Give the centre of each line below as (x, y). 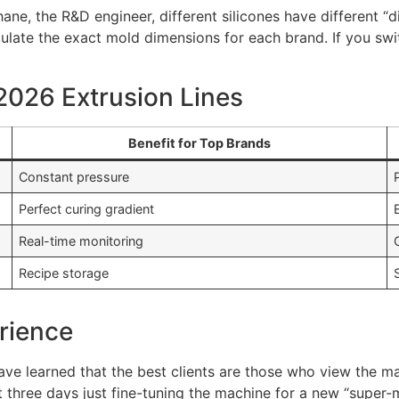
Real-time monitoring (81, 240)
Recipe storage (64, 273)
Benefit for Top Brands (199, 142)
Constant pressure (74, 176)
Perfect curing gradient (87, 208)
